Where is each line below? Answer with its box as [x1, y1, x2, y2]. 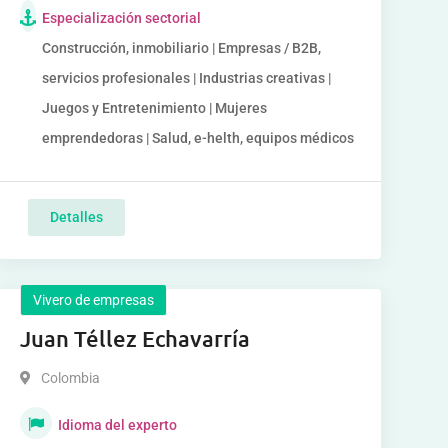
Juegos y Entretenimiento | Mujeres [41, 100, 267, 116]
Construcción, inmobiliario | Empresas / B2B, [41, 40, 321, 56]
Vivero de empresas [32, 292, 154, 308]
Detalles [49, 209, 103, 225]
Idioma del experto [57, 417, 177, 433]
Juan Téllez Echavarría [19, 325, 250, 352]
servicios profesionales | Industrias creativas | [41, 70, 331, 86]
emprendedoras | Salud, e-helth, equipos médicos [41, 130, 354, 146]
